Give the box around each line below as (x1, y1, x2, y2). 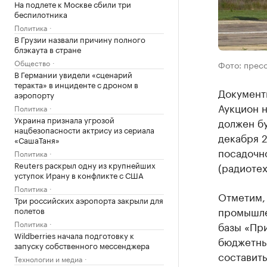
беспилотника (14, 8, 67, 20)
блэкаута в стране (14, 43, 81, 55)
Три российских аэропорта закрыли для (14, 194, 163, 206)
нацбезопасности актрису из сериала (14, 123, 154, 135)
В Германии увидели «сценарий (14, 68, 132, 80)
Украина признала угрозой (14, 113, 114, 125)
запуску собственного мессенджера (14, 239, 150, 251)
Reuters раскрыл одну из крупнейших (14, 159, 156, 170)
